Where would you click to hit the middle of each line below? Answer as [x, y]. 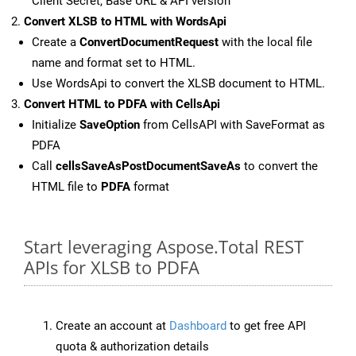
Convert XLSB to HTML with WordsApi [125, 22]
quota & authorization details [132, 347]
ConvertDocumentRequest [149, 43]
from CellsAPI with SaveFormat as [232, 125]
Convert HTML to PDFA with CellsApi [122, 104]
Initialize [56, 125]
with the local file [265, 43]
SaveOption [110, 125]
